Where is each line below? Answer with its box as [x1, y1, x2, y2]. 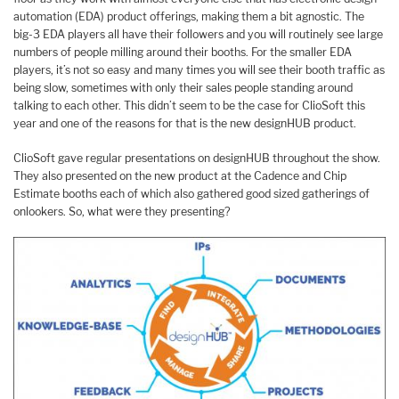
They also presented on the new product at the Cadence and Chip [13, 168, 346, 183]
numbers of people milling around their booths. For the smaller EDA [13, 45, 352, 59]
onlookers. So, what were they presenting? [13, 204, 231, 218]
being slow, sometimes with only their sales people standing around [13, 80, 353, 94]
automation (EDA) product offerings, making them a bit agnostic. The [13, 9, 364, 23]
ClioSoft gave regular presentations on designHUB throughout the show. [13, 151, 380, 165]
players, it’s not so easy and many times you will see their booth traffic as [13, 62, 385, 77]
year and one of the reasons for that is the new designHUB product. [13, 116, 356, 130]
